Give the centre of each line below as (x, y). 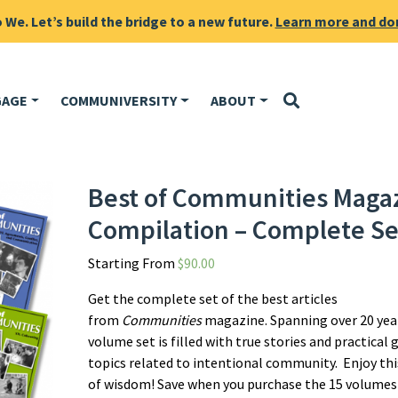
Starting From (133, 263)
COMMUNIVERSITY (119, 101)
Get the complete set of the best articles (213, 298)
